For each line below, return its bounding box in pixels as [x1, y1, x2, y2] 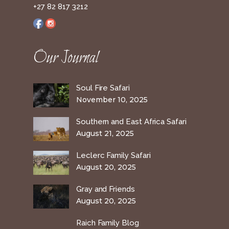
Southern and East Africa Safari [76, 117, 187, 127]
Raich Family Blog [76, 218, 139, 228]
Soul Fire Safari [76, 83, 130, 93]
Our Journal [33, 47, 99, 70]
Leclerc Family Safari [76, 151, 151, 161]
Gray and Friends [76, 185, 135, 194]
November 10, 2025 [76, 95, 148, 105]
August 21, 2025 [76, 129, 134, 139]
